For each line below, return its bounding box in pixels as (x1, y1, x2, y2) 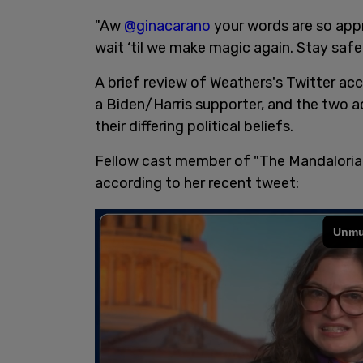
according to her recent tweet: (95, 174, 299, 192)
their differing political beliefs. (95, 117, 293, 135)
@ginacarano (124, 17, 211, 35)
